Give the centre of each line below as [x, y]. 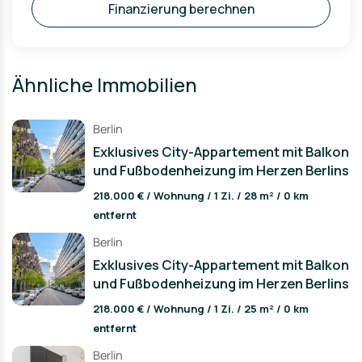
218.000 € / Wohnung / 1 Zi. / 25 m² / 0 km [201, 309]
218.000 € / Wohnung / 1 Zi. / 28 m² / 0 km [201, 196]
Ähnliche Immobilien [105, 84]
